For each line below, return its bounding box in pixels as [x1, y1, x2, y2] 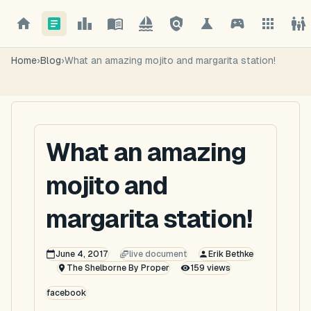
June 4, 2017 [55, 249, 108, 259]
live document [129, 249, 187, 259]
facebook [47, 288, 86, 298]
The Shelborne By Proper [66, 263, 169, 273]
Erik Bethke [208, 249, 253, 259]
